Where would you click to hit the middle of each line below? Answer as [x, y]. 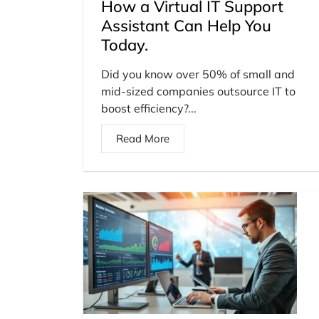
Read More [143, 138]
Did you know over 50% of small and [198, 74]
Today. [125, 45]
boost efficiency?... [149, 108]
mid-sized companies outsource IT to [198, 91]
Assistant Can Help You [186, 25]
